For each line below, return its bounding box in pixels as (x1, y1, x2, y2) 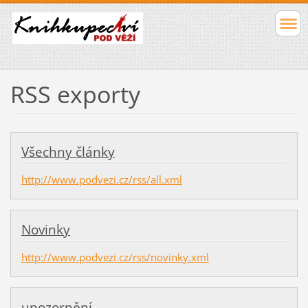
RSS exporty (10, 78, 140, 110)
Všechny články (21, 142, 115, 161)
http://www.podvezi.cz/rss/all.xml (21, 172, 182, 186)
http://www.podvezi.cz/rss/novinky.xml (21, 250, 209, 265)
